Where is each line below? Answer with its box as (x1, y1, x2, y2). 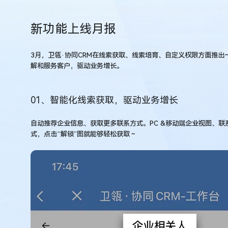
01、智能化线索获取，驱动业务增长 (31, 94, 178, 105)
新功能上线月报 (31, 21, 116, 36)
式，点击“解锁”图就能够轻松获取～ (31, 130, 136, 138)
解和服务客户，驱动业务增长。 (31, 62, 123, 70)
